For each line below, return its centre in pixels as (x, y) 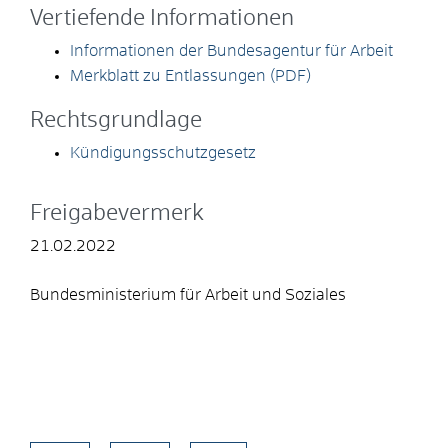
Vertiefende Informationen (162, 18)
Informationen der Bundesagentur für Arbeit (231, 50)
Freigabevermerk (117, 213)
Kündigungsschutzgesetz (163, 152)
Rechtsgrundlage (116, 120)
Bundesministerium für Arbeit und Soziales (188, 294)
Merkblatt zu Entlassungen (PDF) (190, 75)
